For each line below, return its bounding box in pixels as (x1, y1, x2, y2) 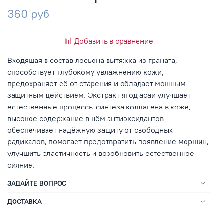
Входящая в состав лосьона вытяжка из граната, (7, 55, 177, 65)
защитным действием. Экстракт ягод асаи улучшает (7, 90, 191, 100)
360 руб (7, 6, 49, 21)
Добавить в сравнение (74, 35, 153, 46)
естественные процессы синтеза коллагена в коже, (7, 101, 191, 111)
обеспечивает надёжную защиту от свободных (7, 124, 173, 135)
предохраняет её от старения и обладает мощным (7, 78, 186, 88)
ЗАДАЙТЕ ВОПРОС (7, 178, 66, 187)
